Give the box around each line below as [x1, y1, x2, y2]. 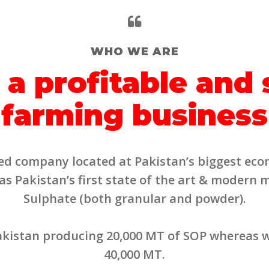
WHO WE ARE [90, 45, 179, 58]
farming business [1, 98, 268, 133]
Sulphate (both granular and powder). [23, 190, 246, 207]
